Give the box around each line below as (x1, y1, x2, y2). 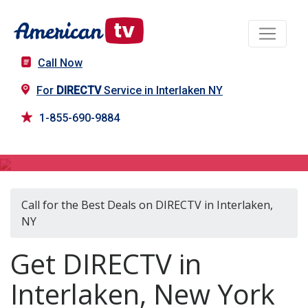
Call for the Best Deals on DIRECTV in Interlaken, (21, 197, 273, 213)
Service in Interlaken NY (101, 84, 223, 98)
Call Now (38, 56, 82, 70)
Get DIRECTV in (10, 245, 201, 283)
